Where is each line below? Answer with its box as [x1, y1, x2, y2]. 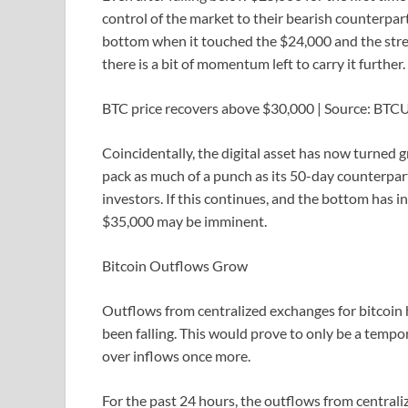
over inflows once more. [102, 347, 250, 365]
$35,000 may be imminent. [102, 212, 267, 230]
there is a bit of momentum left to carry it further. [102, 55, 405, 73]
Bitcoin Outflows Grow [102, 257, 248, 275]
